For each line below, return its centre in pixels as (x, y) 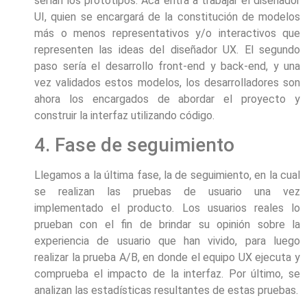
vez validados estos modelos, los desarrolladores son (167, 82)
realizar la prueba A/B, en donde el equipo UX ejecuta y (167, 257)
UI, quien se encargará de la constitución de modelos (167, 16)
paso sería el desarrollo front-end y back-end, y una (167, 66)
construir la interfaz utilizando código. (124, 115)
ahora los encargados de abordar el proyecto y (167, 99)
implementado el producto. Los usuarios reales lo (167, 208)
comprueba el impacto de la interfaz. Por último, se (167, 273)
